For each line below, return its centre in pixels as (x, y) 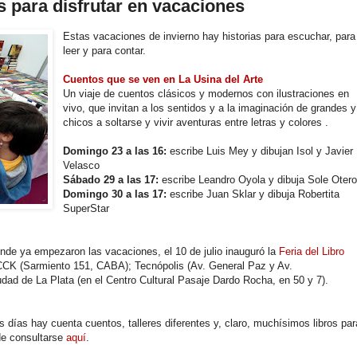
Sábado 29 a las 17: (111, 179)
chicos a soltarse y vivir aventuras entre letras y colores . (196, 122)
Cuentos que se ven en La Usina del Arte (163, 79)
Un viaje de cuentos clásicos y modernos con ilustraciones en (206, 93)
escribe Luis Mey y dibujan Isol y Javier (260, 151)
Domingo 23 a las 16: (115, 151)
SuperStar (86, 208)
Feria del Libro (312, 251)
